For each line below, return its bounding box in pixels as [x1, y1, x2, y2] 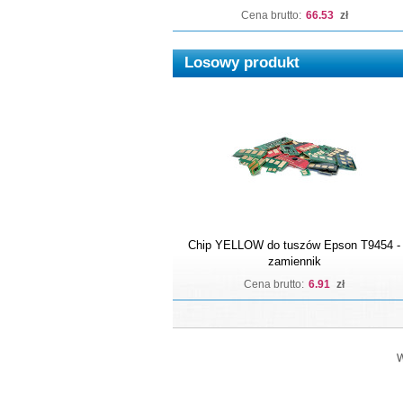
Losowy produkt [184, 53, 300, 71]
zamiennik [267, 255, 321, 268]
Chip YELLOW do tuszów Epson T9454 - [188, 238, 400, 252]
